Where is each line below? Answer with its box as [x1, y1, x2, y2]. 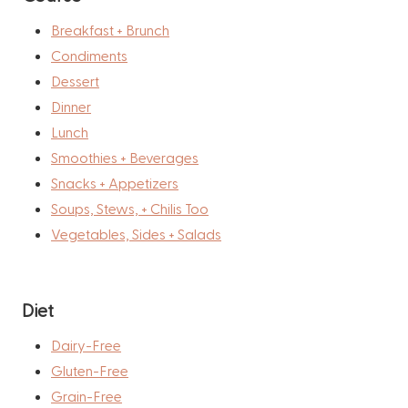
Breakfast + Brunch [51, 20, 169, 38]
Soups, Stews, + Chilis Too [51, 199, 209, 217]
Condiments [51, 46, 127, 64]
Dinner [51, 97, 91, 115]
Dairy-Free [51, 335, 121, 353]
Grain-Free [51, 386, 122, 404]
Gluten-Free [51, 361, 128, 379]
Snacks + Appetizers [51, 173, 178, 191]
